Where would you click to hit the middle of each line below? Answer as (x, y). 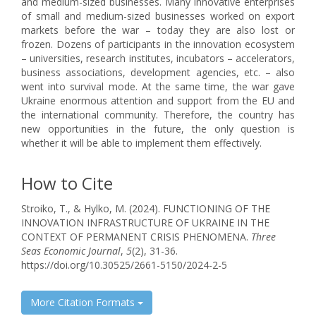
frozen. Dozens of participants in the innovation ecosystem (158, 44)
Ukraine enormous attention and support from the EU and (158, 101)
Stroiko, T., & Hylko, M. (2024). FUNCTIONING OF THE (146, 208)
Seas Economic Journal (71, 251)
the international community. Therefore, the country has (158, 115)
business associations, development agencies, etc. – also (158, 72)
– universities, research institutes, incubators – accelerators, (158, 58)
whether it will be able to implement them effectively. (141, 143)
